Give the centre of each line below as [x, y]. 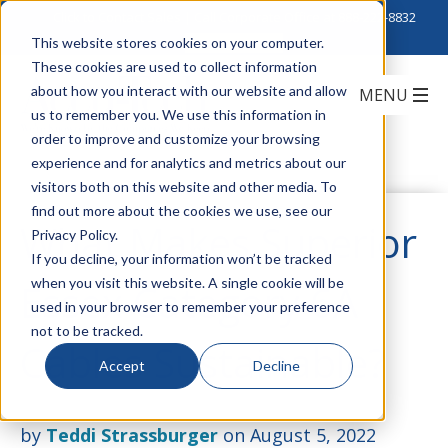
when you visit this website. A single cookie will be [187, 282]
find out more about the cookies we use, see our [181, 210]
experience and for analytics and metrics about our [188, 162]
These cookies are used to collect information [173, 66]
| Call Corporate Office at [259, 17]
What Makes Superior [218, 242]
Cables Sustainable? [202, 362]
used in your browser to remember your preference [190, 306]
